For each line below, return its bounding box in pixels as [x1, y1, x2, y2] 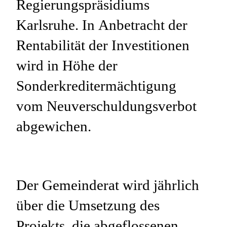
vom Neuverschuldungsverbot [16, 97, 197, 116]
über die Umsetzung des [16, 196, 160, 215]
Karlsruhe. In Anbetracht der [16, 16, 187, 34]
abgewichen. [16, 117, 91, 136]
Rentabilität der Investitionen [16, 36, 190, 55]
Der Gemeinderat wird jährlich [16, 176, 199, 195]
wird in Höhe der [16, 56, 118, 75]
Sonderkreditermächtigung [16, 77, 176, 95]
